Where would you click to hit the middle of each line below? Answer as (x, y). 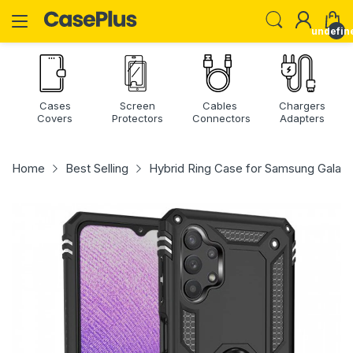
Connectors (221, 118)
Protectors (137, 118)
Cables (219, 106)
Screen (137, 106)
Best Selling (97, 168)
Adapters (302, 118)
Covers (55, 118)
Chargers (302, 106)
